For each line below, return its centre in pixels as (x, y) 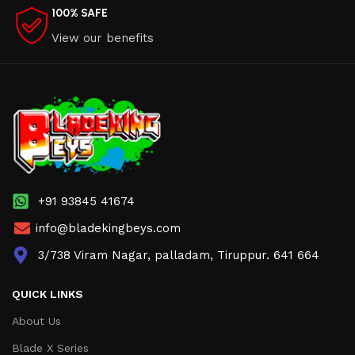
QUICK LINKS (48, 294)
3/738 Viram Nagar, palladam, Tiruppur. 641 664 (178, 256)
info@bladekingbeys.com (108, 229)
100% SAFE (80, 13)
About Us (36, 321)
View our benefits (103, 38)
